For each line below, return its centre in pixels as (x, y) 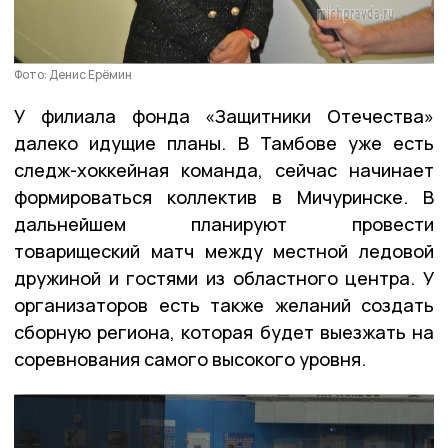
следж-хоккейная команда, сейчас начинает (224, 170)
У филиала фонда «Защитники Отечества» (224, 116)
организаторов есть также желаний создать (224, 305)
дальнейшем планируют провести (224, 224)
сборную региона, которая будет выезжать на (224, 332)
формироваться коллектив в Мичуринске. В (224, 197)
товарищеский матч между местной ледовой (224, 251)
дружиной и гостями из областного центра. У (224, 278)
